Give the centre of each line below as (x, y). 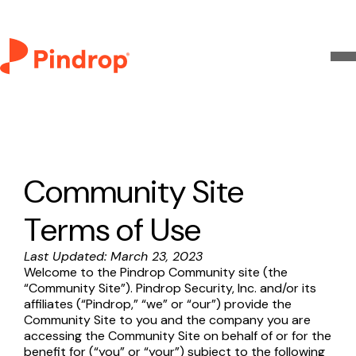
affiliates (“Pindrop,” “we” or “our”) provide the (158, 304)
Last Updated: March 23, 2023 (113, 256)
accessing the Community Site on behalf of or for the (178, 336)
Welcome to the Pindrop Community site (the (156, 272)
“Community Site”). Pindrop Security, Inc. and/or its (170, 288)
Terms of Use (112, 230)
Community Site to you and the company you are (167, 320)
